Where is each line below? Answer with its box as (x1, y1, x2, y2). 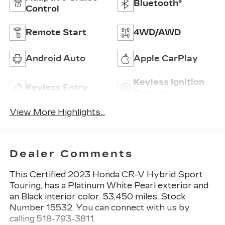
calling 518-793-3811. (9, 213, 95, 223)
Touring (9, 180, 41, 190)
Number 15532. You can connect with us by (9, 202, 190, 212)
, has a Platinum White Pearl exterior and (40, 180, 208, 190)
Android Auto (25, 54, 85, 64)
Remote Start (25, 28, 86, 38)
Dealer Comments (9, 147, 133, 160)
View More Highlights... (9, 107, 105, 118)
